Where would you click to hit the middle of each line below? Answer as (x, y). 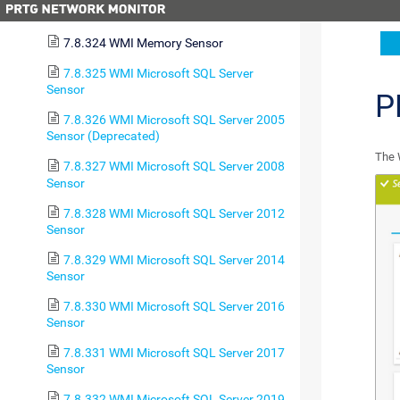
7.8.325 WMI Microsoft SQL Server (158, 74)
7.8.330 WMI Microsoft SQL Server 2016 (174, 306)
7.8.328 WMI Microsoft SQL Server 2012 (174, 213)
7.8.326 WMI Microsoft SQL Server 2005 (174, 120)
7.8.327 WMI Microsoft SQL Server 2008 (174, 167)
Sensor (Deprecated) (103, 136)
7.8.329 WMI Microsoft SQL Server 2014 (174, 259)
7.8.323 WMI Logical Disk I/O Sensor (163, 12)
